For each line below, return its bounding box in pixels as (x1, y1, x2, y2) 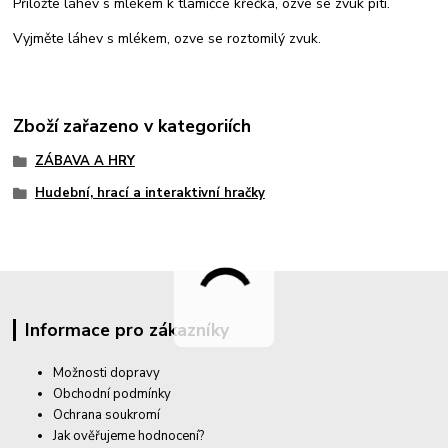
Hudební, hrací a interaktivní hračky (34, 183, 265, 202)
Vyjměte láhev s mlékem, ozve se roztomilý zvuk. (13, 29, 322, 49)
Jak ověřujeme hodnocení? (53, 427, 205, 446)
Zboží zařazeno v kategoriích (13, 113, 252, 138)
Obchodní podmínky (53, 385, 172, 404)
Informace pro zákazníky (24, 318, 229, 343)
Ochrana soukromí (53, 406, 161, 425)
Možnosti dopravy (53, 364, 161, 383)
